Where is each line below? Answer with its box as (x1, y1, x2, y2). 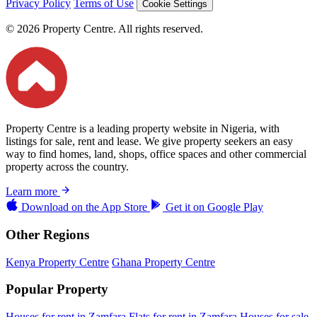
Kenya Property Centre (6, 255, 109, 268)
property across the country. (6, 161, 129, 173)
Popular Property (6, 282, 108, 297)
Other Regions (6, 226, 89, 242)
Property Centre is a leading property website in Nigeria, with (6, 122, 279, 135)
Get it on (166, 201, 204, 214)
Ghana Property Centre (112, 255, 215, 268)
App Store (101, 201, 147, 214)
